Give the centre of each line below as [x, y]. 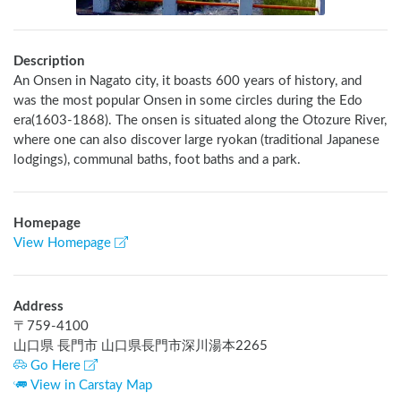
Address [38, 307]
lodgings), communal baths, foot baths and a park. [157, 160]
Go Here [55, 366]
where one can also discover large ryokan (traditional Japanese [196, 141]
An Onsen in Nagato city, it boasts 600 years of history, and [188, 81]
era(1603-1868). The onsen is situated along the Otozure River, [200, 121]
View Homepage [62, 243]
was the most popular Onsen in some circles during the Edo [188, 101]
